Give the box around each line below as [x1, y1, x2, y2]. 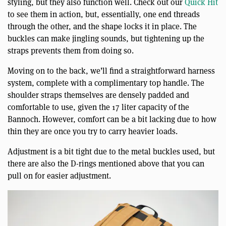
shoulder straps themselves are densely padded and [8, 90, 189, 101]
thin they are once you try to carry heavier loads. [8, 126, 178, 137]
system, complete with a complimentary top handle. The [8, 78, 204, 89]
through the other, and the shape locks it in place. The [8, 21, 197, 32]
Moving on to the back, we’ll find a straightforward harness [8, 66, 215, 77]
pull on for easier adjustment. [8, 171, 111, 182]
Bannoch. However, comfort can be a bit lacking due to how [8, 114, 216, 125]
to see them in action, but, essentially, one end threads [8, 9, 200, 20]
